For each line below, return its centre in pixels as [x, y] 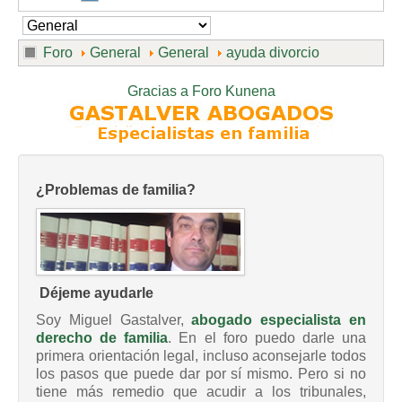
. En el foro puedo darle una [267, 338]
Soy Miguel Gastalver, [114, 320]
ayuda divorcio [273, 53]
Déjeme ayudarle [95, 293]
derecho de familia [102, 338]
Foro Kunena [233, 92]
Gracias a [157, 92]
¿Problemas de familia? [116, 190]
